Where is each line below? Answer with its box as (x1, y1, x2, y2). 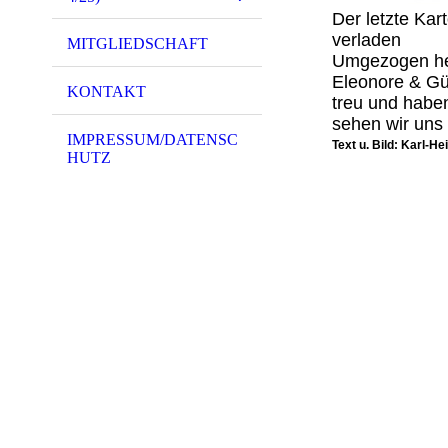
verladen (332, 30, 401, 51)
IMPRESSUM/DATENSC (67, 130, 238, 148)
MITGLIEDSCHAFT (67, 35, 208, 53)
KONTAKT (67, 83, 146, 101)
